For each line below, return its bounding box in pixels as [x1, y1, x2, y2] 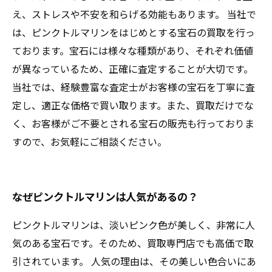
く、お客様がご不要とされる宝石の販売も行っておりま [12, 116, 254, 131]
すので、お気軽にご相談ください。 [12, 134, 167, 149]
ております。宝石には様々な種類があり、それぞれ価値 [12, 43, 253, 58]
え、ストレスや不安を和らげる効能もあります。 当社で [12, 7, 256, 21]
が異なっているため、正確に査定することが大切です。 [12, 61, 253, 76]
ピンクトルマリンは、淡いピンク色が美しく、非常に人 [12, 217, 255, 232]
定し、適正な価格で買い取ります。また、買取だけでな [12, 98, 254, 112]
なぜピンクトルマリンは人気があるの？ [12, 189, 198, 204]
